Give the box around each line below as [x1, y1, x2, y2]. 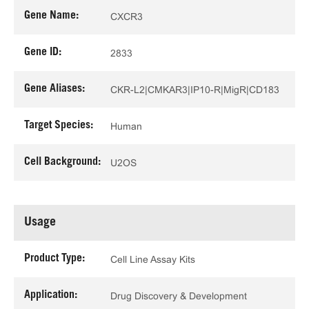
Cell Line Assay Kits [110, 253, 195, 265]
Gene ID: [24, 47, 61, 58]
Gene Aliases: [24, 83, 85, 94]
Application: [24, 290, 77, 301]
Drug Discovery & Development [110, 290, 247, 301]
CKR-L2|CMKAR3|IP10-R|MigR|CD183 [110, 83, 279, 95]
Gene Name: [24, 10, 79, 21]
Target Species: [24, 120, 93, 131]
